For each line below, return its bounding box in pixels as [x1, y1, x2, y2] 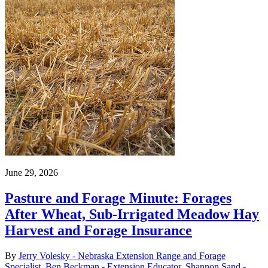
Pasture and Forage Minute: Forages [5, 190, 232, 206]
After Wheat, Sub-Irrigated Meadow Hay [5, 206, 259, 222]
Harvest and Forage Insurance [5, 222, 192, 238]
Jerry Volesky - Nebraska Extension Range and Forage [19, 250, 226, 261]
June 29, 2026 [5, 167, 58, 178]
